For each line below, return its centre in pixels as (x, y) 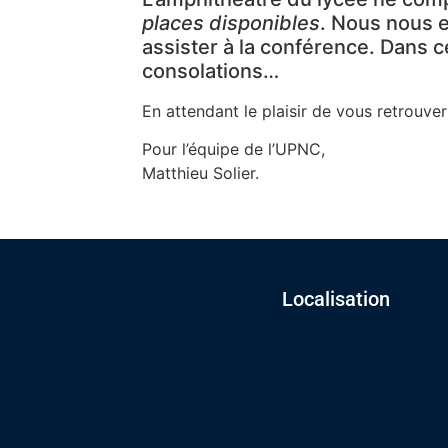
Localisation (336, 299)
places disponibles (231, 22)
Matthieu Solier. (200, 173)
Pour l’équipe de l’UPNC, (233, 149)
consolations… (210, 70)
